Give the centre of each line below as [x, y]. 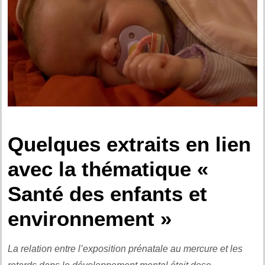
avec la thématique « [108, 169]
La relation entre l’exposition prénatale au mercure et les [125, 248]
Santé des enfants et [107, 193]
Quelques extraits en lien [129, 144]
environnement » [90, 218]
